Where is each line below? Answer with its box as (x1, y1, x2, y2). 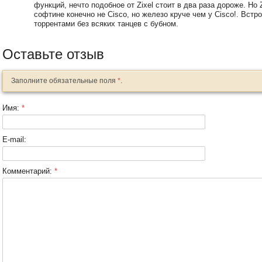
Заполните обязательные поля (11, 76, 118, 85)
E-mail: (2, 135, 26, 144)
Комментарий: (2, 166, 54, 175)
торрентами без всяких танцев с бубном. (34, 19, 178, 28)
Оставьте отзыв (2, 46, 104, 62)
